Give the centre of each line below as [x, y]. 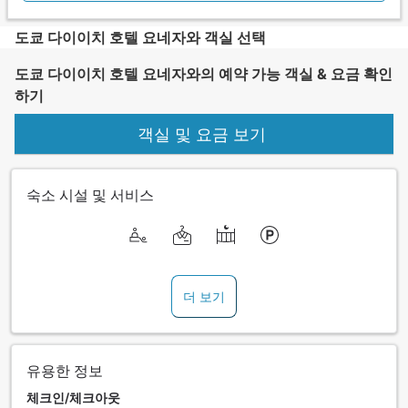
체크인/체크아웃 [73, 398]
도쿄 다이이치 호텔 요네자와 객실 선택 [140, 38]
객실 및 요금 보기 [204, 134]
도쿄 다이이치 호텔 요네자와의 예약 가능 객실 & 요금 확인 [204, 74]
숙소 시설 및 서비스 [90, 195]
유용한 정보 [65, 371]
